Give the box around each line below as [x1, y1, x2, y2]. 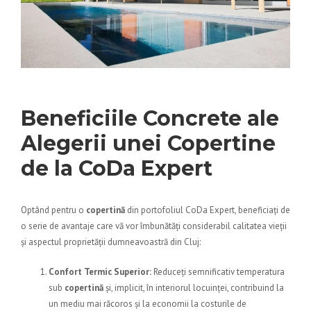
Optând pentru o [21, 204, 86, 217]
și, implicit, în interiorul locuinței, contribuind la [103, 282, 284, 294]
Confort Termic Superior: [49, 266, 151, 278]
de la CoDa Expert [21, 155, 212, 182]
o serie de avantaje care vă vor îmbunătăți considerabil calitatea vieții [21, 220, 287, 233]
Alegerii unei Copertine [21, 131, 276, 157]
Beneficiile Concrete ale [21, 106, 279, 132]
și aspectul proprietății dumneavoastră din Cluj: [21, 236, 201, 249]
